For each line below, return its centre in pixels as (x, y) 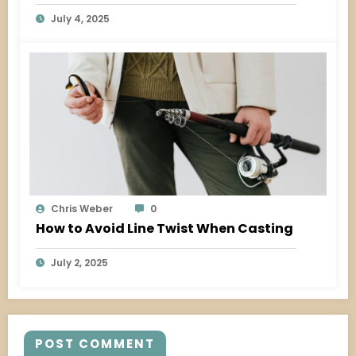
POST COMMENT (95, 343)
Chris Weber (82, 208)
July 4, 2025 (80, 18)
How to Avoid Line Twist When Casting (164, 228)
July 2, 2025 (79, 262)
